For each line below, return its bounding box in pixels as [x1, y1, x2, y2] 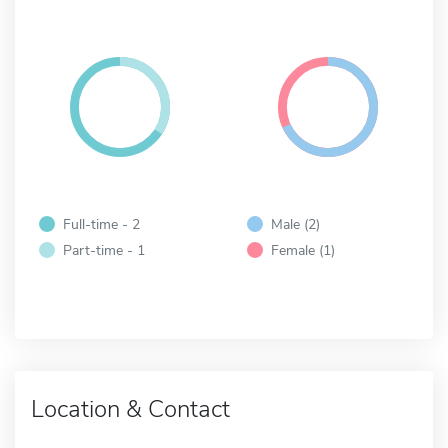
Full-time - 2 [63, 213, 140, 234]
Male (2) [271, 213, 320, 234]
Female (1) [271, 239, 335, 260]
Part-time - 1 [63, 239, 145, 260]
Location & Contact [31, 392, 230, 425]
